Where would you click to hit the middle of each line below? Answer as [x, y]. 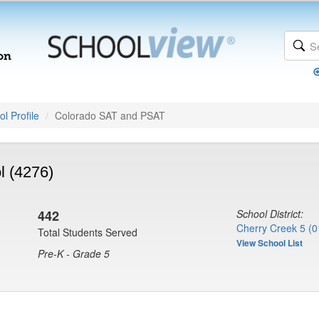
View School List [270, 243]
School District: [270, 214]
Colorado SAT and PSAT [110, 115]
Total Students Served [88, 232]
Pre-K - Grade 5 [74, 253]
